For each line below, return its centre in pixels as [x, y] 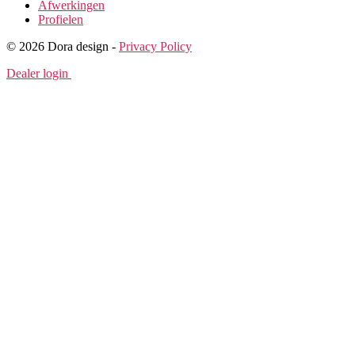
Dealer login [39, 73]
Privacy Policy [155, 46]
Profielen [61, 19]
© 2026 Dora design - [63, 46]
